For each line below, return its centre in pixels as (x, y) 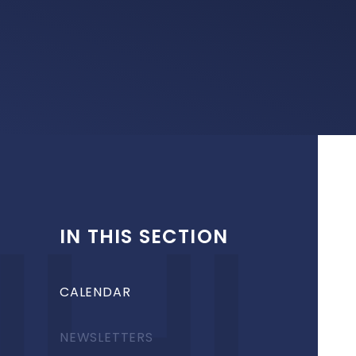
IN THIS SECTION (144, 236)
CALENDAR (95, 292)
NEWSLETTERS (106, 337)
